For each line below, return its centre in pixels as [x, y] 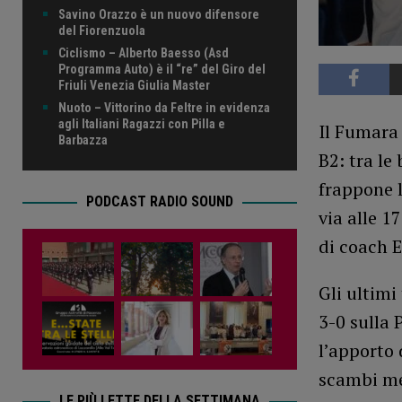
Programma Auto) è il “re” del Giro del [162, 70]
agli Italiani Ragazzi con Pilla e [142, 124]
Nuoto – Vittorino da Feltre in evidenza [164, 108]
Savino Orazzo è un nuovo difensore [159, 15]
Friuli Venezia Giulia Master [134, 86]
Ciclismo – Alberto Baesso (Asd [144, 53]
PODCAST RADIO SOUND [159, 202]
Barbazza [83, 140]
